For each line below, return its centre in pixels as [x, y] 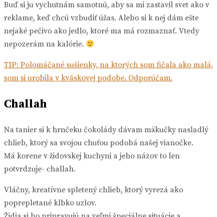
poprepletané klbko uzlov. [50, 203]
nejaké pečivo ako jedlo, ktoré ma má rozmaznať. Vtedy [101, 31]
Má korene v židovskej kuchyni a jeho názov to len [92, 156]
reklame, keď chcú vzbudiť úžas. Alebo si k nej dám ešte [101, 18]
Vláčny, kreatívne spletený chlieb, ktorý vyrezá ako [93, 190]
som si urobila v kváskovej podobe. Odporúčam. [88, 78]
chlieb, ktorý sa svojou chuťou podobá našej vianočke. [99, 143]
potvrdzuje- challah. [40, 169]
